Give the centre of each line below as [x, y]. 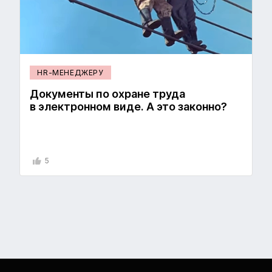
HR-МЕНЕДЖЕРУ [70, 73]
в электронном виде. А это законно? [129, 107]
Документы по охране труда [108, 94]
